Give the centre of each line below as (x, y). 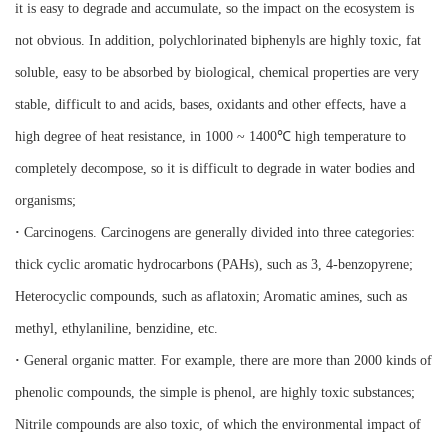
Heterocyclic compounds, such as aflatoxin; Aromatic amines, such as (211, 297)
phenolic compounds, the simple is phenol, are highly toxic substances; (215, 393)
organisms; (45, 201)
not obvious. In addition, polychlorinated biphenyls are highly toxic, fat (218, 41)
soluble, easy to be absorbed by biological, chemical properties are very (217, 73)
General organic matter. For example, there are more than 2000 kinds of (226, 361)
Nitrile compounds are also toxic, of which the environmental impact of (218, 425)
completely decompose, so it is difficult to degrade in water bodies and (215, 169)
